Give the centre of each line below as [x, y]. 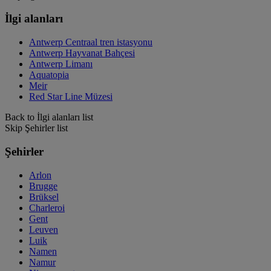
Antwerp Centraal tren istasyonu [91, 42]
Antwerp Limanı [61, 64]
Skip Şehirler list [36, 128]
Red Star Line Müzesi [71, 97]
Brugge [43, 186]
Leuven [44, 229]
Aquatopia [49, 75]
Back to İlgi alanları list [49, 117]
